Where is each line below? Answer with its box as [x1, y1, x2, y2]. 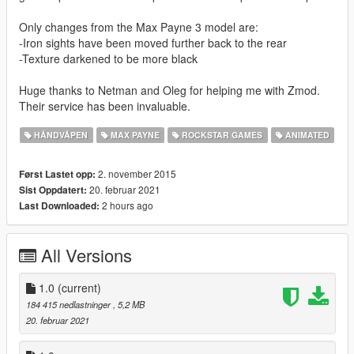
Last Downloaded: [19, 198, 100, 213]
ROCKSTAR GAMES [179, 128, 263, 141]
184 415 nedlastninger [26, 297, 113, 311]
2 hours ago [100, 198, 153, 212]
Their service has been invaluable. [19, 97, 190, 114]
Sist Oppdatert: [19, 183, 87, 197]
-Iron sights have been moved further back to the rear [19, 34, 287, 51]
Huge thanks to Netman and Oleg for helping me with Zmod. [19, 81, 320, 98]
